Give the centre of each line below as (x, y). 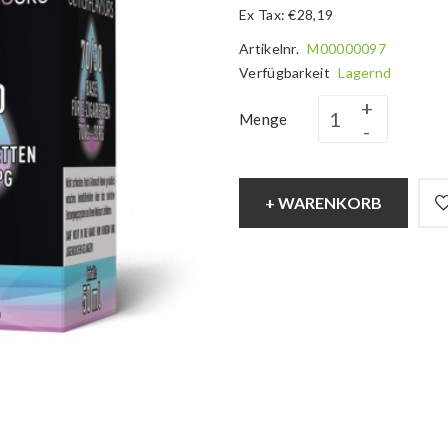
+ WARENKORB (323, 202)
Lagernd (365, 72)
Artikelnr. (271, 48)
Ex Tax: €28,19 (286, 14)
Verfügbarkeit (286, 72)
